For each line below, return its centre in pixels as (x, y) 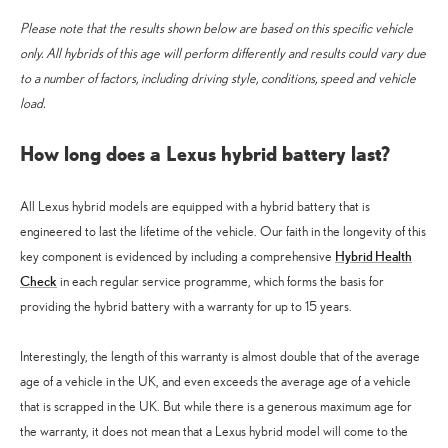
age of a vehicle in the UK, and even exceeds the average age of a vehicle (215, 381)
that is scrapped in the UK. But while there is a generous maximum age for (216, 406)
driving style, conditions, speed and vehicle (303, 78)
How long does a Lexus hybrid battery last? (205, 154)
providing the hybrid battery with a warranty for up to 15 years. (186, 306)
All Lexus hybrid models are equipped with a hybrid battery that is (195, 206)
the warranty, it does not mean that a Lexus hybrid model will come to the (214, 431)
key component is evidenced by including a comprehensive (177, 256)
